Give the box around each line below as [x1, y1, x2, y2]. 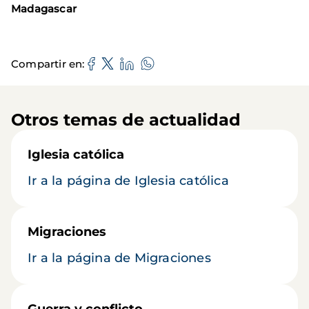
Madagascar [11, 2, 77, 15]
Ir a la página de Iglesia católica [28, 173, 229, 188]
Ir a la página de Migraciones [28, 250, 211, 266]
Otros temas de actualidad [11, 110, 241, 130]
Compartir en [11, 57, 83, 70]
